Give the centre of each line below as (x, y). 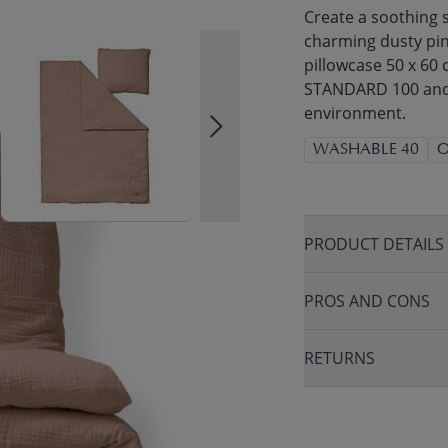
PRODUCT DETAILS (374, 244)
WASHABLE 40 (366, 150)
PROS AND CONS (367, 301)
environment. (355, 113)
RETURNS (339, 358)
